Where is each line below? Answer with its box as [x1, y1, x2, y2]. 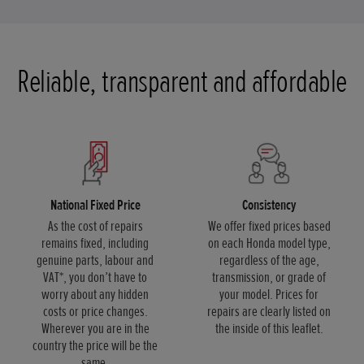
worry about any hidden [41, 285, 149, 304]
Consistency [242, 196, 296, 214]
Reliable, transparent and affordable [17, 62, 347, 102]
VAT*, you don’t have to [43, 268, 147, 287]
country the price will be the [32, 336, 158, 355]
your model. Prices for [219, 285, 318, 304]
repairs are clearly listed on [207, 302, 331, 321]
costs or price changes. [42, 302, 148, 321]
